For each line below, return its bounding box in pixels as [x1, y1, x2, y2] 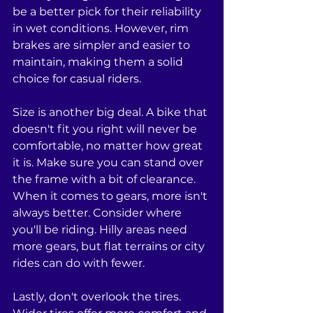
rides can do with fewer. [13, 256, 145, 270]
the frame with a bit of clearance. [13, 173, 198, 187]
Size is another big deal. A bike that [13, 105, 210, 119]
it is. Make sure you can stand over [13, 156, 206, 170]
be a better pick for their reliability [13, 5, 204, 19]
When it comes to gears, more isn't [13, 189, 210, 203]
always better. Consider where [13, 206, 184, 220]
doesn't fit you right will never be [13, 122, 200, 136]
